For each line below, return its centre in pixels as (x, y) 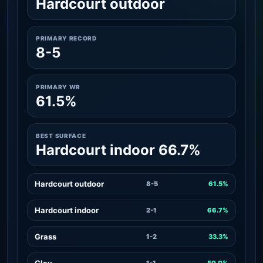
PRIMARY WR (58, 87)
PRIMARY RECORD (66, 38)
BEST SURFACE (61, 135)
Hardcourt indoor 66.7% (118, 150)
